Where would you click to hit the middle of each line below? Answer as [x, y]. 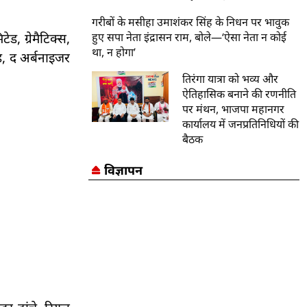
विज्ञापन [123, 170]
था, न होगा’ [114, 52]
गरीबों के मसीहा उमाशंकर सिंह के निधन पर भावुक [191, 22]
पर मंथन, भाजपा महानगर [234, 109]
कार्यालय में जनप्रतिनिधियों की [241, 124]
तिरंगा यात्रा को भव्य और [231, 78]
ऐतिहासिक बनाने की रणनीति [240, 94]
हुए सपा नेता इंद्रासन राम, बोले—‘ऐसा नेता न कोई [189, 37]
